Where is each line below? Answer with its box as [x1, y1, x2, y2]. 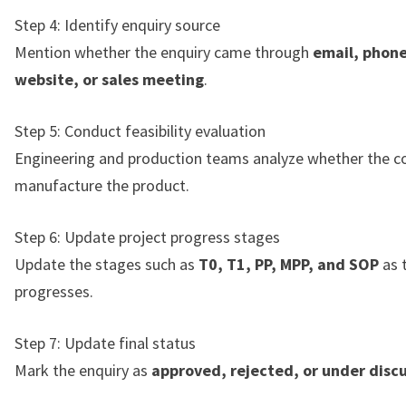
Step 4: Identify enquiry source [14, 14, 220, 36]
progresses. [14, 281, 93, 303]
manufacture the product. [14, 175, 189, 197]
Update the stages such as [14, 254, 198, 275]
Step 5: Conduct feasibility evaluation [14, 121, 266, 142]
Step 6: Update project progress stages [14, 227, 280, 248]
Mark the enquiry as [14, 360, 151, 382]
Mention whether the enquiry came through [14, 42, 313, 63]
